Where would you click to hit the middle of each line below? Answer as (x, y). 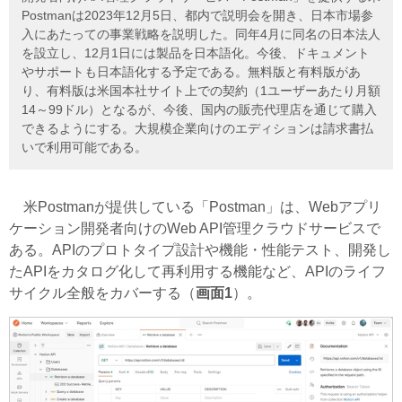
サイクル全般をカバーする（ (102, 293)
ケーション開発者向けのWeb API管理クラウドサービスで (195, 229)
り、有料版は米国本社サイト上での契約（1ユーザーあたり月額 (201, 91)
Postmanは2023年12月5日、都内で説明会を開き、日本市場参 (197, 16)
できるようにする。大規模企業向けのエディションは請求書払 (197, 129)
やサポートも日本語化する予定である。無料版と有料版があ (191, 72)
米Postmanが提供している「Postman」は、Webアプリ (195, 207)
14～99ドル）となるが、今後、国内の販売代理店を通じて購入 (199, 110)
